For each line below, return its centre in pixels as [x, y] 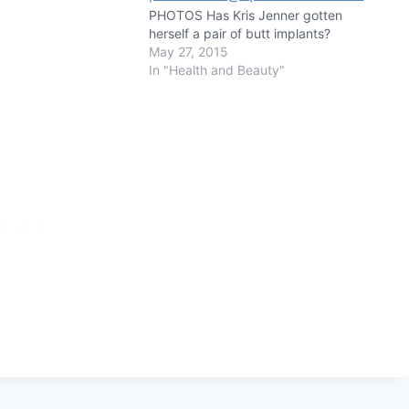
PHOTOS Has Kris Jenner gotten [246, 15]
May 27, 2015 [189, 51]
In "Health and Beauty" [217, 69]
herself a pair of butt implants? [240, 33]
